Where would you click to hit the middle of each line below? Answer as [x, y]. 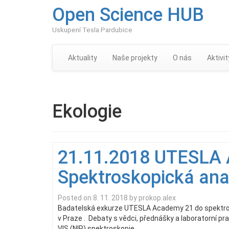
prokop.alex [157, 198]
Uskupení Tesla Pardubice [92, 30]
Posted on [75, 198]
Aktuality [83, 58]
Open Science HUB [128, 15]
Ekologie [87, 111]
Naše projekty [135, 58]
